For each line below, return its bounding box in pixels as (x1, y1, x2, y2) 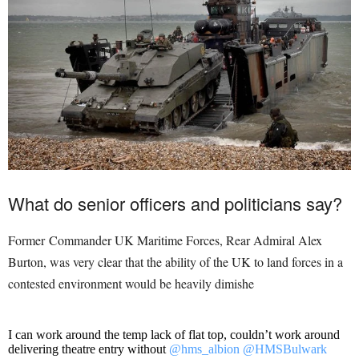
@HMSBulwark (243, 342, 327, 357)
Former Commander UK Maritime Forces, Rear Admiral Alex (8, 232, 322, 249)
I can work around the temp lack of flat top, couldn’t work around (8, 328, 340, 342)
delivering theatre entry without (8, 342, 169, 357)
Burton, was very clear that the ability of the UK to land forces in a (8, 253, 343, 271)
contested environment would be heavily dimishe (8, 275, 254, 292)
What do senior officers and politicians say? (8, 191, 342, 216)
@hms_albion (169, 342, 240, 357)
